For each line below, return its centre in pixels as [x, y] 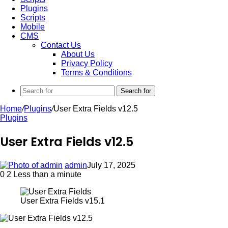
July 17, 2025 [111, 165]
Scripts [33, 18]
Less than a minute [46, 174]
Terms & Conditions [96, 73]
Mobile [33, 27]
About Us [78, 54]
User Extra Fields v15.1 [63, 201]
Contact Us [61, 45]
